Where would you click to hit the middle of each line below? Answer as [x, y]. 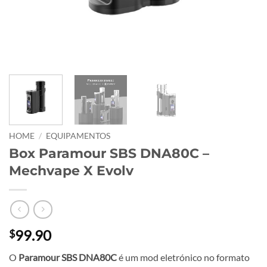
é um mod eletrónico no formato [183, 257]
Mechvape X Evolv [71, 170]
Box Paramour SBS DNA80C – [109, 153]
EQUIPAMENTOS [78, 136]
